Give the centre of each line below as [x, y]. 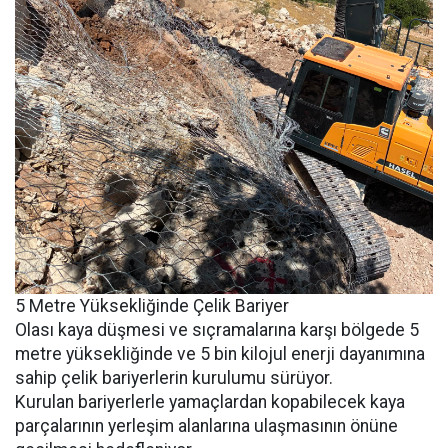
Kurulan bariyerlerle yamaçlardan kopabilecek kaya [210, 401]
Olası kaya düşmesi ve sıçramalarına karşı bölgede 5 [217, 329]
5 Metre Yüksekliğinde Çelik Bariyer [152, 305]
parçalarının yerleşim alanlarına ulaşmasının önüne [206, 425]
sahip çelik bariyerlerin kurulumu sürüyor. [174, 377]
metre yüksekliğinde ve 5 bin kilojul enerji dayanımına [220, 353]
